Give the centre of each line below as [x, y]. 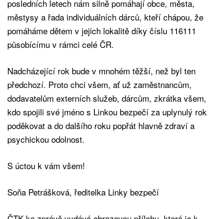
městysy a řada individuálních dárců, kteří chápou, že [105, 17]
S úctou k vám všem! [46, 165]
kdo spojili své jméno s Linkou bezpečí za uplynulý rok [107, 111]
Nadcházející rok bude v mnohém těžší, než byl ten [101, 70]
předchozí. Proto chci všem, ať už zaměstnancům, [99, 84]
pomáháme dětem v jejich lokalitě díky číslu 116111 [102, 30]
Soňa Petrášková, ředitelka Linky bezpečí [83, 192]
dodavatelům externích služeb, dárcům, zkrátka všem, [107, 98]
